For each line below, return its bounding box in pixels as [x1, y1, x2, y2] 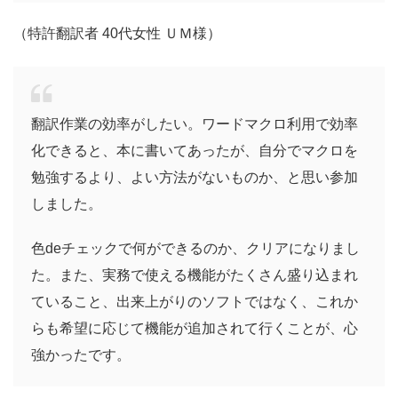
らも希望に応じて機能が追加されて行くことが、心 [31, 321, 358, 337]
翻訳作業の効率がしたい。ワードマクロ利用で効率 [31, 116, 358, 132]
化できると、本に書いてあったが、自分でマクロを [31, 143, 358, 159]
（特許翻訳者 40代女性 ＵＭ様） [13, 26, 221, 42]
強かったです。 [31, 347, 131, 363]
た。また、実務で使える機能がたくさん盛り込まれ [31, 267, 358, 283]
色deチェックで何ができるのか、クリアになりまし [31, 241, 360, 257]
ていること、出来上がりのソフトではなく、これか [31, 294, 358, 310]
